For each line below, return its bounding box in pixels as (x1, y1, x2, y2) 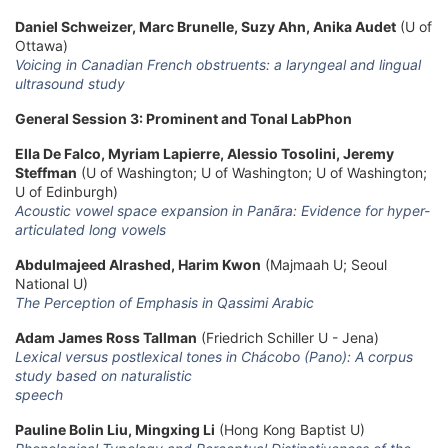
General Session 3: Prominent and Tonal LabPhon (15, 109, 352, 127)
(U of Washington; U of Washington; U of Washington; (77, 163, 427, 181)
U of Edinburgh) (15, 182, 118, 200)
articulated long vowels (15, 220, 166, 238)
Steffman (15, 163, 77, 181)
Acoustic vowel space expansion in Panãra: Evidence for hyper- (15, 201, 430, 219)
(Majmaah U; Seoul (261, 255, 387, 273)
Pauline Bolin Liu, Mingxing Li (15, 420, 215, 438)
